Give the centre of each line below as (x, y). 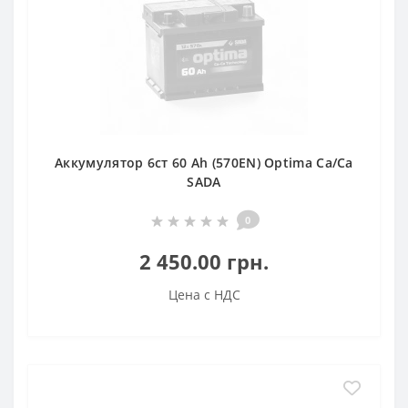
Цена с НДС (204, 295)
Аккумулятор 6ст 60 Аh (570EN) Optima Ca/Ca (204, 163)
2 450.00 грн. (204, 261)
